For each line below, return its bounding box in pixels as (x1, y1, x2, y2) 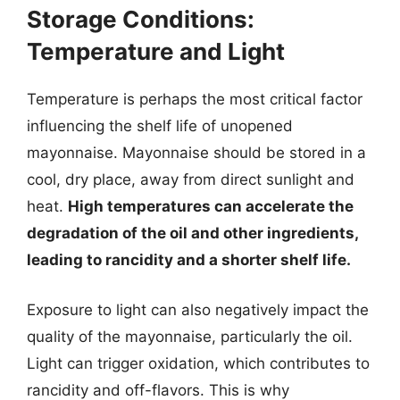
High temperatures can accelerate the (68, 197, 354, 215)
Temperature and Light (27, 37, 285, 65)
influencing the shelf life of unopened (27, 117, 293, 135)
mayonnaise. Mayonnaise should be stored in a (27, 144, 366, 162)
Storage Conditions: (27, 5, 254, 33)
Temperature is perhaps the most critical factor (27, 90, 362, 108)
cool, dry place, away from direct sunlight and (27, 171, 354, 188)
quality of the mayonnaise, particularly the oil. (27, 327, 353, 346)
